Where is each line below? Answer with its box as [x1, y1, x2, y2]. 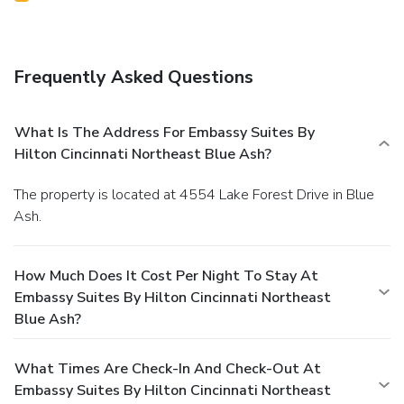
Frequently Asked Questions [14, 64, 253, 89]
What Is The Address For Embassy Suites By [14, 122, 315, 142]
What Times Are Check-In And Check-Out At [14, 358, 321, 379]
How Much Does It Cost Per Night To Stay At [14, 265, 318, 286]
